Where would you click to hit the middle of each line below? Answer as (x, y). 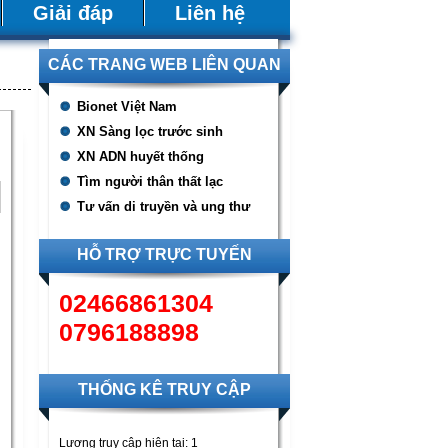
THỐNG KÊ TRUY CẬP (164, 389)
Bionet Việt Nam (126, 106)
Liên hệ (209, 13)
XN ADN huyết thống (140, 156)
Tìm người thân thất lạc (149, 181)
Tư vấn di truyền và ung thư (163, 206)
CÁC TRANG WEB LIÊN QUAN (164, 64)
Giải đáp (72, 13)
